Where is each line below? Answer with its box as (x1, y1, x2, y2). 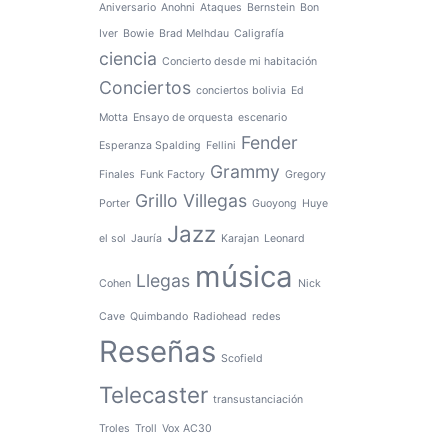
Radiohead (192, 310, 247, 323)
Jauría (130, 232, 162, 245)
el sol (98, 232, 126, 245)
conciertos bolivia (195, 84, 286, 97)
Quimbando (129, 310, 188, 323)
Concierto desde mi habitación (161, 55, 317, 68)
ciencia (98, 48, 157, 69)
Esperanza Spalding (98, 139, 201, 152)
